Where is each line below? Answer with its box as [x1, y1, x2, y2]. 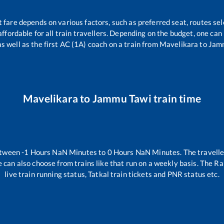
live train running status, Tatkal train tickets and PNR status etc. [4, 169, 219, 179]
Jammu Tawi [92, 91, 151, 104]
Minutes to [67, 147, 107, 157]
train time [151, 91, 201, 104]
